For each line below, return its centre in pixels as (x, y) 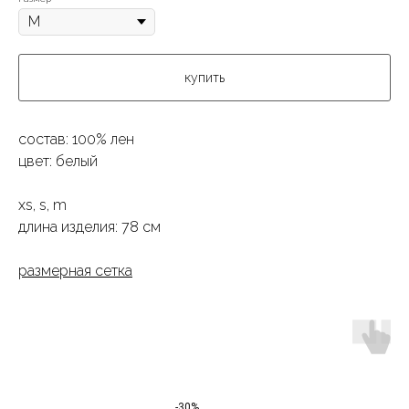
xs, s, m (42, 204)
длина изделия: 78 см (89, 226)
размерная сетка (75, 270)
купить (204, 77)
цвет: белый (58, 161)
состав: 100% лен (76, 139)
